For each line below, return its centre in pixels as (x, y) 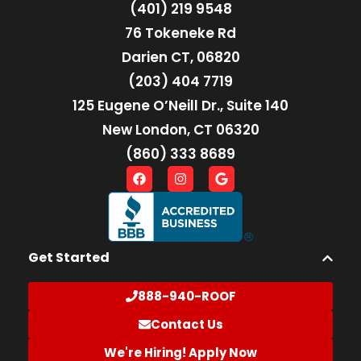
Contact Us (187, 325)
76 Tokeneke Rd (180, 33)
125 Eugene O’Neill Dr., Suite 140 (180, 106)
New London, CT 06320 (180, 130)
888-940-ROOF (187, 297)
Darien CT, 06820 (180, 58)
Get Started (69, 258)
